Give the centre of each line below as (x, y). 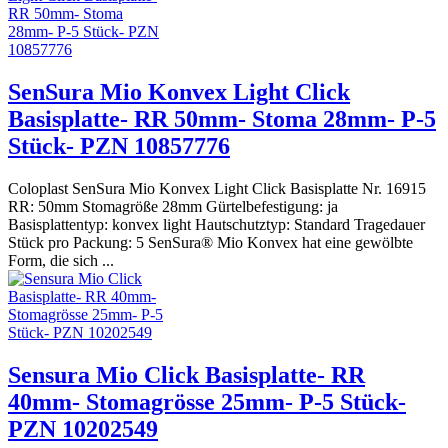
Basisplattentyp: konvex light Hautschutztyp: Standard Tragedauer (216, 225)
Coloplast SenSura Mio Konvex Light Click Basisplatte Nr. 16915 (217, 189)
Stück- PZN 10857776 (119, 146)
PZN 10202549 (83, 429)
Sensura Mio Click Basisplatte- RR (186, 375)
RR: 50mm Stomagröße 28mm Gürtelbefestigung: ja (173, 207)
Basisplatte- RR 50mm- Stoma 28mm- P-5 (222, 119)
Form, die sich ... (61, 261)
